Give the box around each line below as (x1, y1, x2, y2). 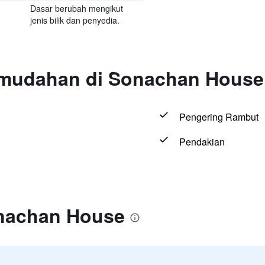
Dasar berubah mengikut (30, 2, 123, 14)
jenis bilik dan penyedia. (30, 14, 119, 26)
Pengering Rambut (179, 110, 258, 124)
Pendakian (179, 135, 225, 148)
